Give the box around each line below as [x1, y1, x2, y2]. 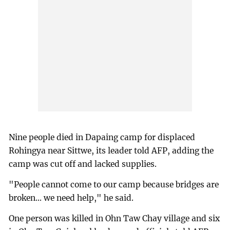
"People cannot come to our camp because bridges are [9, 180, 219, 190]
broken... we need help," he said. [9, 193, 134, 203]
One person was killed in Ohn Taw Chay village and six [9, 213, 220, 223]
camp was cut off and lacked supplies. [9, 159, 157, 169]
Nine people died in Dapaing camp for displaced [9, 132, 196, 143]
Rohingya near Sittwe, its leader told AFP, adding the [9, 146, 214, 156]
